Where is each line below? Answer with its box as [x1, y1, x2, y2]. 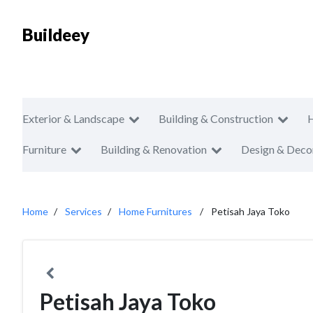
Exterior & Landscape [22, 112, 124, 125]
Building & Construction [159, 112, 273, 125]
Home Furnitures [119, 205, 192, 217]
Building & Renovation [101, 143, 207, 156]
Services [65, 205, 102, 217]
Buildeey [22, 24, 89, 45]
